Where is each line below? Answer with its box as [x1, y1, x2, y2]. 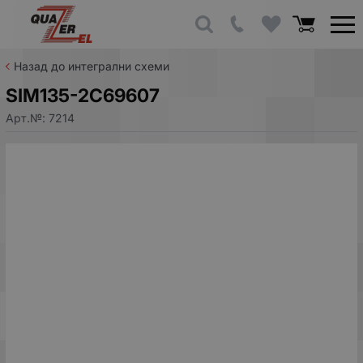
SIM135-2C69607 [6, 84, 160, 106]
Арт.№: [6, 110, 49, 125]
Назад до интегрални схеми [14, 59, 169, 73]
